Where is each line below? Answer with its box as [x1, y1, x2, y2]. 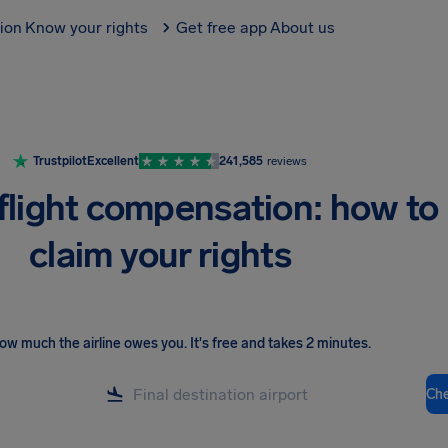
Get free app [176, 18, 267, 37]
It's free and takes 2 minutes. [190, 335, 371, 352]
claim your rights [29, 233, 291, 276]
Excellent [87, 154, 139, 168]
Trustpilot [33, 154, 87, 168]
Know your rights [25, 18, 148, 37]
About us [270, 18, 335, 37]
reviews [267, 154, 307, 168]
